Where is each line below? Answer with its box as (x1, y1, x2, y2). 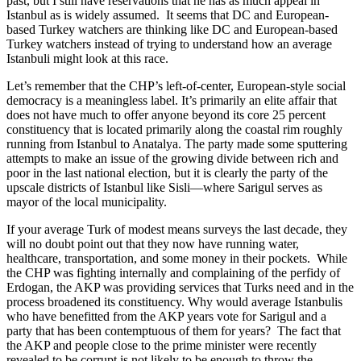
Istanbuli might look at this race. (6, 52, 168, 66)
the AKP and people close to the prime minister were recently (6, 338, 317, 353)
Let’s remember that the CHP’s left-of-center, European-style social (6, 79, 346, 93)
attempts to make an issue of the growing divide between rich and (6, 151, 338, 166)
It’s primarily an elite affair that (181, 93, 337, 108)
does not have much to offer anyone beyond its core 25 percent (6, 108, 326, 122)
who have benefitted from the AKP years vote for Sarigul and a (6, 309, 326, 324)
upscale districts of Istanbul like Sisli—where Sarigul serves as (6, 180, 322, 195)
